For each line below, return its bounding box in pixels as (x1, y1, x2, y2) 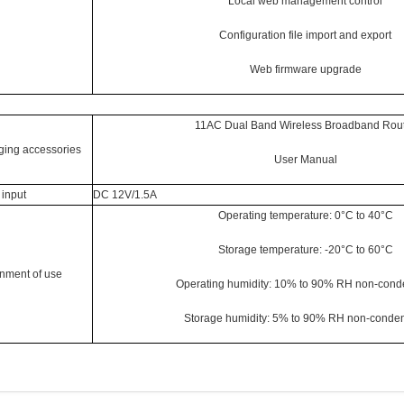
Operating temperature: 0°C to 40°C (217, 208, 393, 222)
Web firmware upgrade (249, 62, 362, 76)
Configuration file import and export (219, 28, 391, 41)
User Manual (273, 152, 337, 166)
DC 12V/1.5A (92, 188, 157, 201)
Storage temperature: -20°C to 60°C (217, 243, 393, 256)
